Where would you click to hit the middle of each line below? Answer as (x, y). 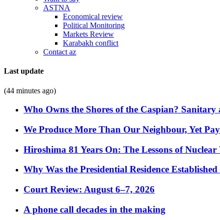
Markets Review (88, 34)
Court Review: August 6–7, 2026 (89, 190)
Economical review (93, 16)
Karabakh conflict (91, 43)
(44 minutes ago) (30, 90)
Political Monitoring (94, 25)
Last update (24, 71)
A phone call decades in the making (95, 209)
